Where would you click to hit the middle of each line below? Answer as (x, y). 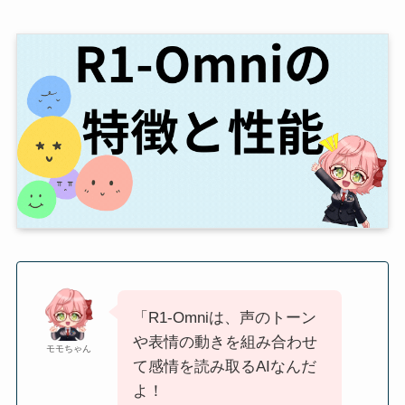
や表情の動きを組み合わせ (225, 342)
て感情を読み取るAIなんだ (224, 367)
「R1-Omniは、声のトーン (224, 318)
